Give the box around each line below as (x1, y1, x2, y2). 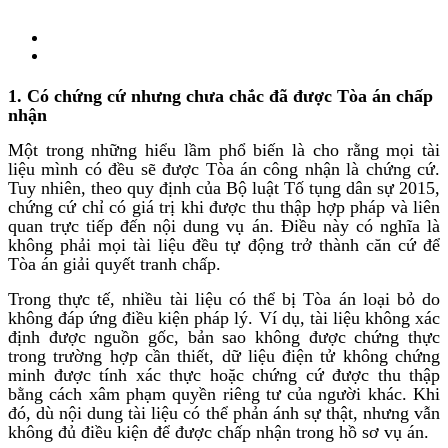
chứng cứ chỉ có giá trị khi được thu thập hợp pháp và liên (8, 196, 440, 217)
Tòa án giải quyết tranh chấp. (8, 253, 221, 274)
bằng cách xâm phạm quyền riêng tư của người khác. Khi (8, 383, 440, 404)
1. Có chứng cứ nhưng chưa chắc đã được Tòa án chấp (8, 85, 433, 106)
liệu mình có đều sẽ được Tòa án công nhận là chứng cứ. (8, 158, 440, 179)
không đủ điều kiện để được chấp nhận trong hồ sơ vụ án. (8, 421, 429, 442)
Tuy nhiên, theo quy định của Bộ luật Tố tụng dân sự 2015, (8, 177, 440, 198)
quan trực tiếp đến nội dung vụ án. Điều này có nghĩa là (8, 215, 440, 236)
